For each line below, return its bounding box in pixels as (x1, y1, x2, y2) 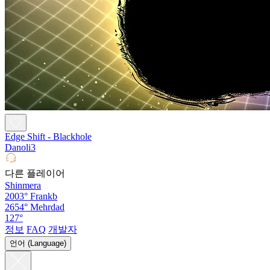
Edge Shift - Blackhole (5, 131, 92, 142)
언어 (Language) (10, 238, 66, 248)
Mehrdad (30, 201, 64, 212)
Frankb (30, 190, 57, 201)
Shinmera (5, 180, 41, 190)
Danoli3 (5, 142, 36, 152)
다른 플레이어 (5, 168, 65, 178)
